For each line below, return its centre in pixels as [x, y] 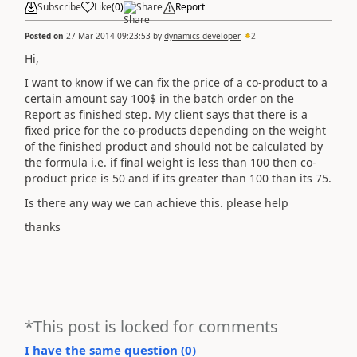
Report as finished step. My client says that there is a [166, 114]
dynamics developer [202, 35]
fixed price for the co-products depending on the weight [175, 130]
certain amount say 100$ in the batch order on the [159, 98]
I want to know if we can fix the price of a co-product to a [176, 82]
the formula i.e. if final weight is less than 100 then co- [171, 162]
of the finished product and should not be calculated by [174, 146]
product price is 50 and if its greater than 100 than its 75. [178, 178]
